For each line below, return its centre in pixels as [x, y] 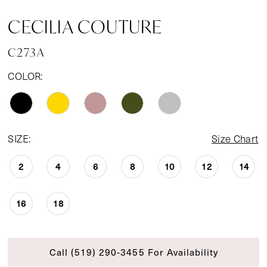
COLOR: [26, 76]
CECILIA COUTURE [85, 27]
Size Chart [235, 139]
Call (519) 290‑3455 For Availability [134, 252]
